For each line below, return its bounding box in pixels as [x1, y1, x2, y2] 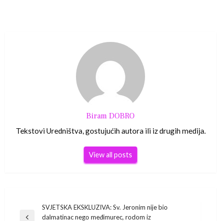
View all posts [89, 150, 132, 159]
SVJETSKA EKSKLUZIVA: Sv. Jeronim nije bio [42, 203, 168, 212]
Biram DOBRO [86, 111, 135, 121]
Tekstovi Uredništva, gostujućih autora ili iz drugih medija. [15, 126, 206, 136]
